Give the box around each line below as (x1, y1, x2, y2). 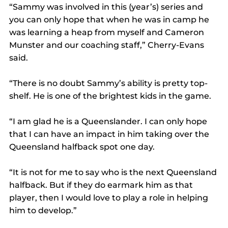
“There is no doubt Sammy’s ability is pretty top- (9, 78, 208, 89)
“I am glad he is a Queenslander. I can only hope (9, 117, 209, 127)
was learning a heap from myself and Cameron (9, 27, 206, 38)
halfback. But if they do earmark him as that (9, 180, 195, 190)
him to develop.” (9, 206, 77, 216)
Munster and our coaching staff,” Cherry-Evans (9, 40, 206, 50)
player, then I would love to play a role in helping (9, 193, 210, 203)
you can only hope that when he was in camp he (9, 15, 211, 25)
